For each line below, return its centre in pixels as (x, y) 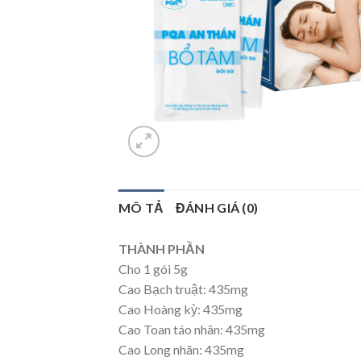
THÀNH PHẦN (162, 249)
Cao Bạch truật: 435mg (183, 289)
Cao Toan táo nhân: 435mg (192, 330)
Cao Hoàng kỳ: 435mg (180, 309)
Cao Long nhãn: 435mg (181, 350)
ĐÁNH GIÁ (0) (217, 208)
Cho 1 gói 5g (153, 269)
